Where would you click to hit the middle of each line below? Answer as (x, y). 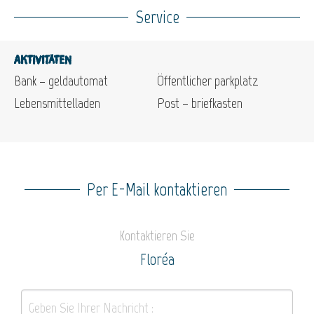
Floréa (157, 259)
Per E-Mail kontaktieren (157, 189)
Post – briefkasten (200, 103)
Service (157, 16)
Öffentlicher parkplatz (208, 80)
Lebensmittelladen (57, 103)
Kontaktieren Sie (157, 235)
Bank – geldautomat (61, 80)
